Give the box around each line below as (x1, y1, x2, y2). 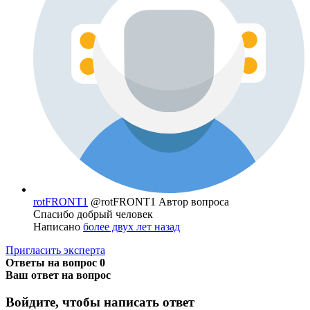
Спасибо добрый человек (33, 208, 153, 221)
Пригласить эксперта (6, 244, 105, 257)
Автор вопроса (158, 196, 229, 208)
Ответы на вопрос (6, 257, 100, 269)
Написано (33, 221, 83, 233)
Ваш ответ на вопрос (6, 269, 111, 282)
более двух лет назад (83, 221, 180, 233)
